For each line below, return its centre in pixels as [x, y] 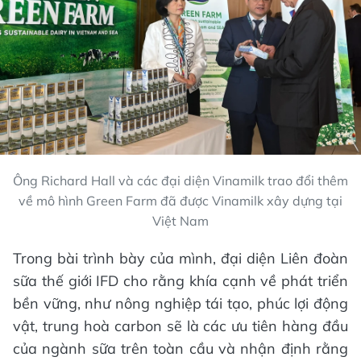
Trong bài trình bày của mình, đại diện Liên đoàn [180, 258]
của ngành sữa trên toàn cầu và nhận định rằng [180, 349]
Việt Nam [180, 221]
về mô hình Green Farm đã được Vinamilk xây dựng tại [180, 201]
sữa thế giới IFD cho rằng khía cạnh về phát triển [180, 281]
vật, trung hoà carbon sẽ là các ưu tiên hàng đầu [180, 326]
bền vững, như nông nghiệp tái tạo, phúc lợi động [180, 303]
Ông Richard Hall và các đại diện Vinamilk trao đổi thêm [180, 180]
